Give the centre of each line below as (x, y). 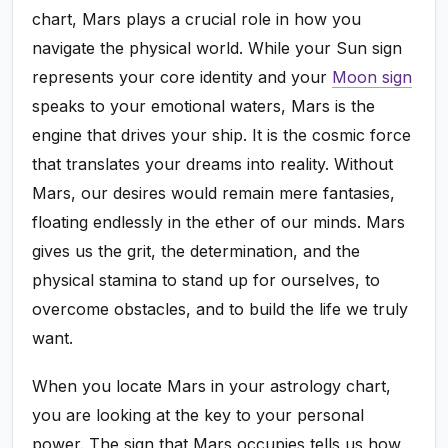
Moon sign (372, 77)
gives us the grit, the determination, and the (196, 251)
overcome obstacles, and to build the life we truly (220, 309)
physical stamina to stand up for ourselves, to (206, 280)
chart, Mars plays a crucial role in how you (197, 19)
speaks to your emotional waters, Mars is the (204, 106)
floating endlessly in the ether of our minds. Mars (219, 222)
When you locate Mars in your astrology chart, (212, 386)
